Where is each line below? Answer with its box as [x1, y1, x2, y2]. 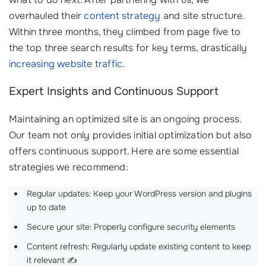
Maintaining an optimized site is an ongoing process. [9, 113, 242, 125]
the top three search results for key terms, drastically [9, 42, 248, 54]
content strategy [84, 9, 161, 22]
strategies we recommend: [9, 161, 128, 173]
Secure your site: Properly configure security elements [27, 221, 235, 232]
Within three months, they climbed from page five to [9, 26, 241, 38]
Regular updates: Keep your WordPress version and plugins [27, 188, 252, 199]
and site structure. [160, 9, 245, 22]
